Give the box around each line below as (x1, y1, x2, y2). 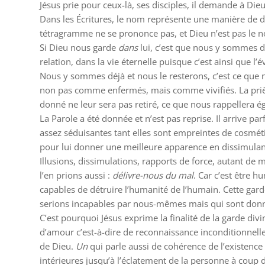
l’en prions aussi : (40, 169, 112, 181)
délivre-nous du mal (112, 169, 193, 181)
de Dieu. (40, 240, 76, 252)
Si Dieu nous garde (40, 41, 118, 53)
